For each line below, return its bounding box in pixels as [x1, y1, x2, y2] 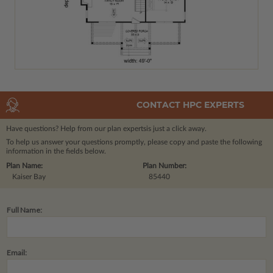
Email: [7, 247, 27, 257]
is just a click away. [146, 124, 207, 132]
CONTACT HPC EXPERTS [136, 99, 244, 111]
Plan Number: [143, 161, 186, 169]
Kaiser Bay [12, 172, 46, 180]
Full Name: [7, 205, 42, 214]
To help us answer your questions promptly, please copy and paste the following [6, 138, 262, 146]
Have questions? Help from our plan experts [6, 124, 146, 132]
